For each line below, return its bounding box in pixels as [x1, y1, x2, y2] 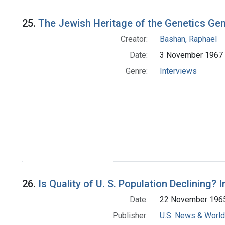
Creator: [120, 34, 148, 44]
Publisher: [112, 210, 148, 220]
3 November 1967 [159, 50, 223, 60]
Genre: [125, 66, 148, 76]
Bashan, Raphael [159, 34, 217, 44]
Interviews [159, 66, 197, 76]
